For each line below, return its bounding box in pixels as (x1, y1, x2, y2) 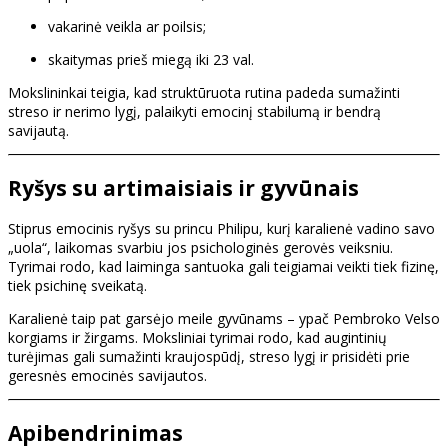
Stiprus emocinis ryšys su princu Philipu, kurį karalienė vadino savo (8, 219, 435, 239)
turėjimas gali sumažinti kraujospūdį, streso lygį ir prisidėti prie (8, 347, 410, 367)
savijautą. (8, 121, 69, 141)
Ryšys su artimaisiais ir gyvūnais (8, 173, 359, 202)
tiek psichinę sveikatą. (8, 276, 147, 296)
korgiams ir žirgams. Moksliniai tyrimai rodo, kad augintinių (8, 328, 387, 348)
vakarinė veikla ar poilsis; (48, 17, 206, 37)
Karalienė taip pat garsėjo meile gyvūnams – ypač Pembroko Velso (8, 309, 440, 329)
